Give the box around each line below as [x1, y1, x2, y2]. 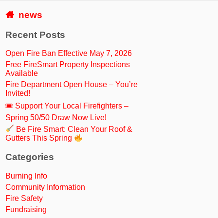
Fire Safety [5, 194, 43, 202]
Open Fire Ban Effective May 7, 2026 [5, 49, 132, 58]
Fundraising [5, 205, 47, 214]
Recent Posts [5, 29, 66, 40]
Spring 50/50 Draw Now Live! [5, 113, 107, 122]
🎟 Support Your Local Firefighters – [5, 102, 129, 110]
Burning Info [5, 171, 48, 180]
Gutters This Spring [5, 134, 74, 143]
